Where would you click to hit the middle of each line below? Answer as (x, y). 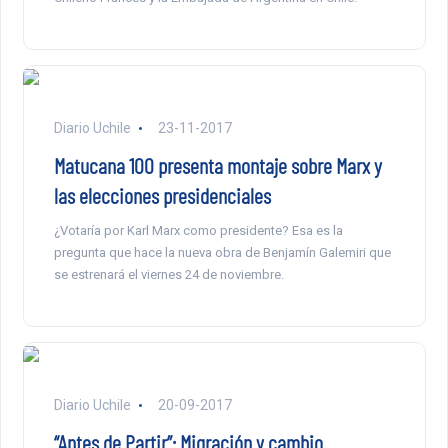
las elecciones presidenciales (162, 194)
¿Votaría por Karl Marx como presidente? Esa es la (198, 230)
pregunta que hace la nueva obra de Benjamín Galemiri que (222, 252)
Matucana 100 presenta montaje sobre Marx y (217, 164)
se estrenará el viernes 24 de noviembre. (168, 274)
